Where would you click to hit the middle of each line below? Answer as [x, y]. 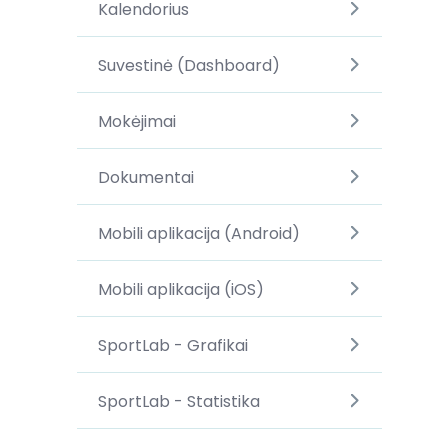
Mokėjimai [136, 121]
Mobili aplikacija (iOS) [180, 289]
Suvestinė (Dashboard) [188, 65]
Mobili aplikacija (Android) [198, 233]
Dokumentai [145, 177]
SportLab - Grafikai [172, 345]
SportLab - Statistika [178, 401]
